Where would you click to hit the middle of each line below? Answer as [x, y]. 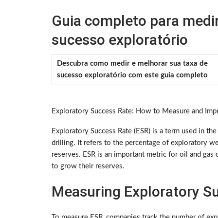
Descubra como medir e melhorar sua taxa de [132, 64]
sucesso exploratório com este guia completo [132, 75]
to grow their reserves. [88, 166]
